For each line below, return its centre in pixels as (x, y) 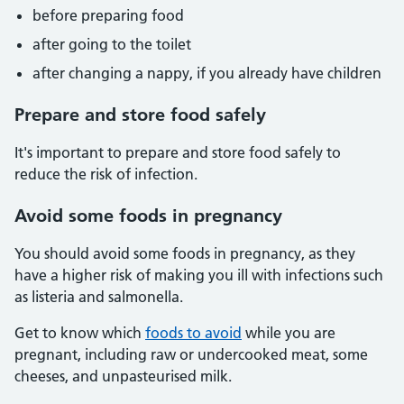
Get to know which (80, 333)
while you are (289, 333)
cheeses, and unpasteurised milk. (123, 376)
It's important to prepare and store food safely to (178, 152)
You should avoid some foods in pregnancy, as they (185, 253)
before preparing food (108, 15)
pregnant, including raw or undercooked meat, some (191, 354)
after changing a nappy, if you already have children (207, 73)
